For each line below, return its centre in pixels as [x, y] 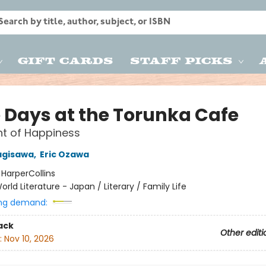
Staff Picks [181, 60]
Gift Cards [66, 60]
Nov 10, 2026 [29, 239]
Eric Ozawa [64, 154]
